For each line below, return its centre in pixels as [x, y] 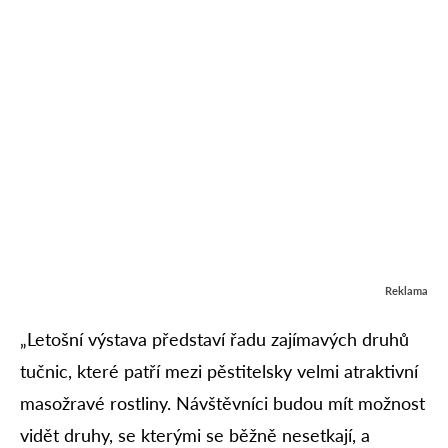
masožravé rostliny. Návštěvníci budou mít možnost [222, 403]
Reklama [406, 291]
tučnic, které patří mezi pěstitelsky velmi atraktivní [219, 371]
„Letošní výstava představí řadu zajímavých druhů [214, 339]
